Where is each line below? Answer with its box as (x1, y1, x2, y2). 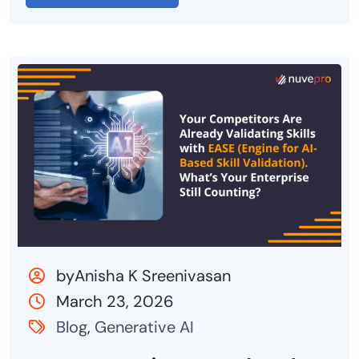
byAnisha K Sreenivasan (52, 264, 231, 286)
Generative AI (95, 316, 194, 337)
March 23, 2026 (56, 290, 174, 312)
